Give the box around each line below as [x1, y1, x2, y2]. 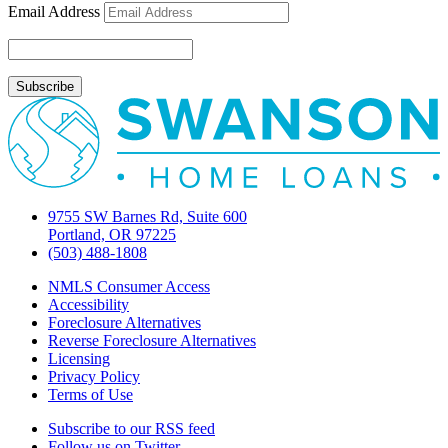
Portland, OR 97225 [48, 226, 176, 244]
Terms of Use [48, 386, 133, 404]
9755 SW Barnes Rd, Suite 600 [48, 208, 247, 226]
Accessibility [48, 296, 129, 314]
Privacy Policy [48, 368, 140, 386]
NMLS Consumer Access [48, 278, 210, 296]
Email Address [8, 2, 100, 20]
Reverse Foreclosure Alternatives [48, 332, 256, 350]
